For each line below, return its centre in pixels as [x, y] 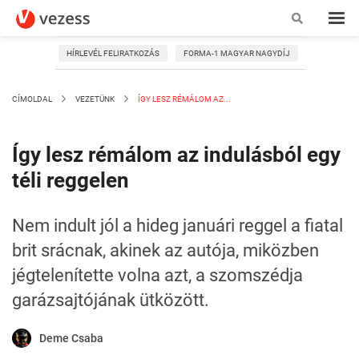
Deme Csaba [71, 338]
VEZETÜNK [95, 99]
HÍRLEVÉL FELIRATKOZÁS [113, 53]
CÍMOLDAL [32, 99]
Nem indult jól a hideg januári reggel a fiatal [177, 226]
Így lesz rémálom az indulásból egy [176, 155]
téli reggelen [71, 180]
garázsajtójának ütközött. [111, 300]
